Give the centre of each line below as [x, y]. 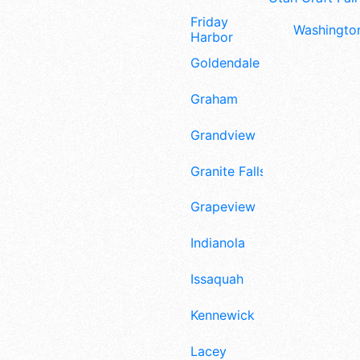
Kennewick [223, 315]
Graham [214, 99]
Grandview [223, 135]
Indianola [218, 243]
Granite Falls [228, 171]
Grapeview [223, 207]
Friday [209, 22]
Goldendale [225, 63]
